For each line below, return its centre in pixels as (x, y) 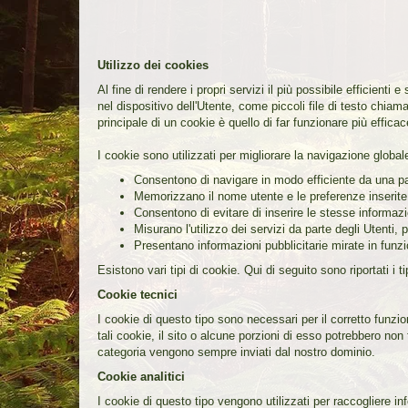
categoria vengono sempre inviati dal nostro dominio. (236, 352)
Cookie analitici (141, 376)
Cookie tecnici (138, 294)
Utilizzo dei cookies (153, 65)
